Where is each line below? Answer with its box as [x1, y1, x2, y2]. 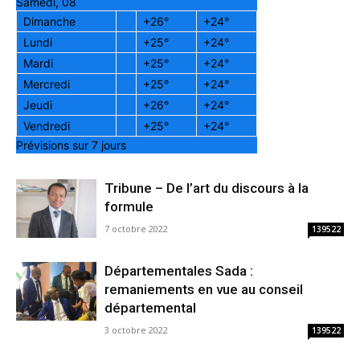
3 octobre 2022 [104, 324, 168, 337]
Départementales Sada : [104, 263, 253, 280]
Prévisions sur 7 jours [16, 138, 126, 153]
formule [104, 198, 153, 215]
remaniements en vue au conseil [104, 281, 303, 298]
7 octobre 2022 [104, 223, 168, 235]
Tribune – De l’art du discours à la [104, 180, 309, 197]
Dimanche [23, 14, 76, 29]
